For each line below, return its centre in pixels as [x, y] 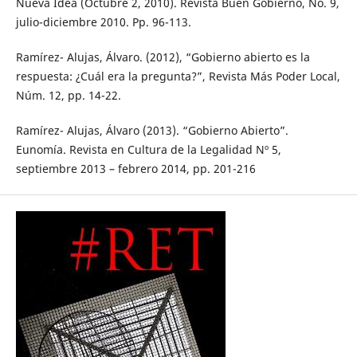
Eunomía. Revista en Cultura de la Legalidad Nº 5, [148, 150]
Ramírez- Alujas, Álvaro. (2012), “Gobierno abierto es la [163, 57]
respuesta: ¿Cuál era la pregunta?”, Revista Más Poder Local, [178, 76]
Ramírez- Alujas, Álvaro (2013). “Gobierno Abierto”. [152, 131]
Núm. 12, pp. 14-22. [68, 96]
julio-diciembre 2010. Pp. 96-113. [103, 22]
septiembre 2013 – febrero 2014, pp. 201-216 [135, 169]
